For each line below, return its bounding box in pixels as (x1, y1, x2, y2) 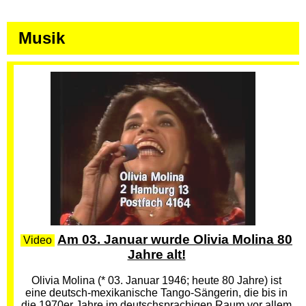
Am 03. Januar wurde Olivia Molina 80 (57, 232, 292, 247)
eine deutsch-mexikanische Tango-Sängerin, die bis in (25, 287, 288, 298)
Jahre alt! (127, 247, 186, 262)
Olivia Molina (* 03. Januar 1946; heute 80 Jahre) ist (31, 275, 281, 286)
